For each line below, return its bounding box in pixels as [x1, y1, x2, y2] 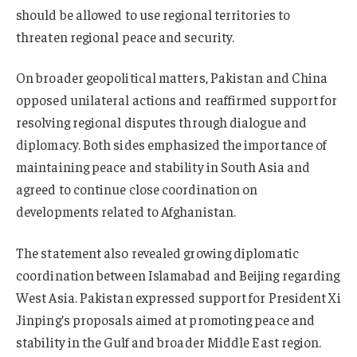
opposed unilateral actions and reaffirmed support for [16, 91, 338, 109]
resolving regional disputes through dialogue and [16, 113, 308, 131]
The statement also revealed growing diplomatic [16, 244, 299, 262]
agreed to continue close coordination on [16, 180, 258, 198]
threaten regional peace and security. [16, 27, 235, 45]
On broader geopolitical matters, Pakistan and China [16, 69, 328, 87]
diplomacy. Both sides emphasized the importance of [16, 135, 328, 154]
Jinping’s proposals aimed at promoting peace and [16, 311, 316, 329]
